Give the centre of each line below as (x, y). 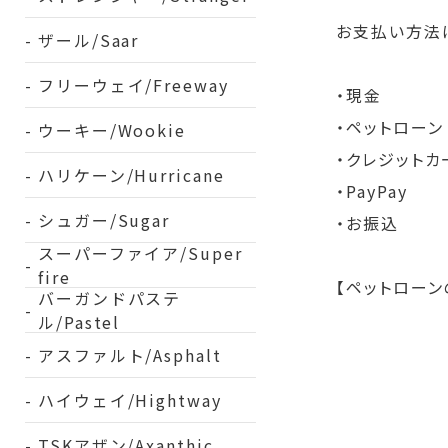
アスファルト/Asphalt (129, 355)
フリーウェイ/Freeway (133, 85)
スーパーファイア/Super (140, 253)
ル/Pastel (79, 322)
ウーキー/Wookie (112, 130)
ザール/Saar (88, 40)
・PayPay (372, 191)
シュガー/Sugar (104, 220)
